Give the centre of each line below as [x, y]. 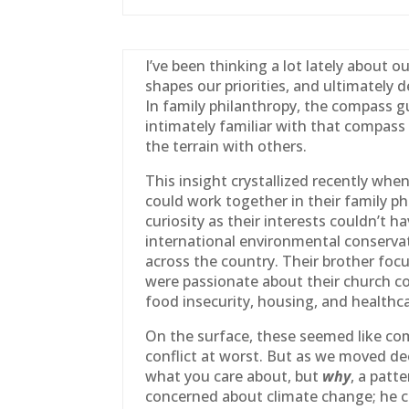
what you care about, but [234, 376]
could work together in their [245, 201]
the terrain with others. [226, 146]
